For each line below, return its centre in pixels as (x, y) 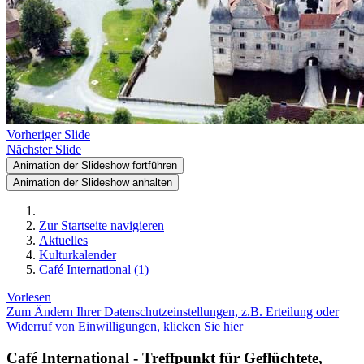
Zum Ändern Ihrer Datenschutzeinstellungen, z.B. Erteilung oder (173, 312)
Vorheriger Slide (48, 134)
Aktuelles (63, 240)
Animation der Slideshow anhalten (93, 182)
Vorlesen (29, 297)
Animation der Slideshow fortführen (95, 165)
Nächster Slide (44, 149)
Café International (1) (94, 269)
